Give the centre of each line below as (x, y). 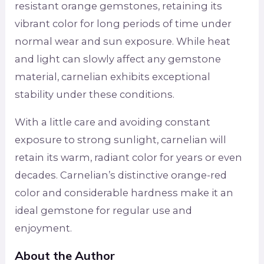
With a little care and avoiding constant (113, 122)
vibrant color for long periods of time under (123, 24)
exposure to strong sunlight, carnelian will (121, 139)
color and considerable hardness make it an (124, 192)
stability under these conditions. (95, 95)
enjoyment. (44, 228)
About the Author (65, 255)
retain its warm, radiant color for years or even (129, 157)
